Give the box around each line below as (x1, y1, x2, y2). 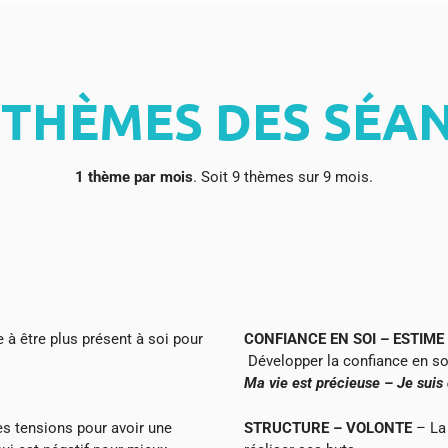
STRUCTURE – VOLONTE (244, 418, 412, 437)
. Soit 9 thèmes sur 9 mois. (193, 168, 373, 187)
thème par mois (88, 168, 193, 187)
